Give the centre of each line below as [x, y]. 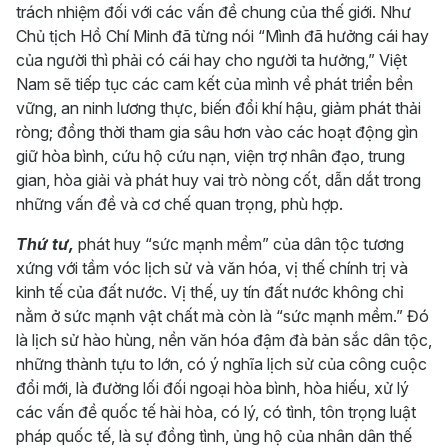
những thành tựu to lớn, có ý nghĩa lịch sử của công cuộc [221, 363]
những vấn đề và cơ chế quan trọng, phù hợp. [179, 203]
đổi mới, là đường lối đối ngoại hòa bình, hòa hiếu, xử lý [212, 387]
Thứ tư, [45, 243]
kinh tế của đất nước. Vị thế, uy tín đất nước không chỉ [210, 291]
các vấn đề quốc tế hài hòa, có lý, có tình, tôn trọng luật [216, 411]
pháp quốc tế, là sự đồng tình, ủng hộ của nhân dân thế [214, 435]
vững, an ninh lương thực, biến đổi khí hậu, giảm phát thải [218, 107]
